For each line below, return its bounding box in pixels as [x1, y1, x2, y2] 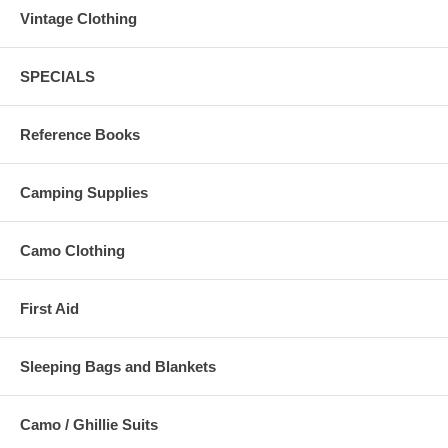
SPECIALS [20, 67, 95, 85]
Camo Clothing [20, 241, 125, 259]
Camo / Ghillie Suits [20, 415, 158, 433]
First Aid [20, 299, 79, 317]
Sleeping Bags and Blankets [20, 357, 216, 375]
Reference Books [20, 125, 140, 143]
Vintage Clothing [20, 9, 137, 27]
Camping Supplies [20, 183, 148, 201]
